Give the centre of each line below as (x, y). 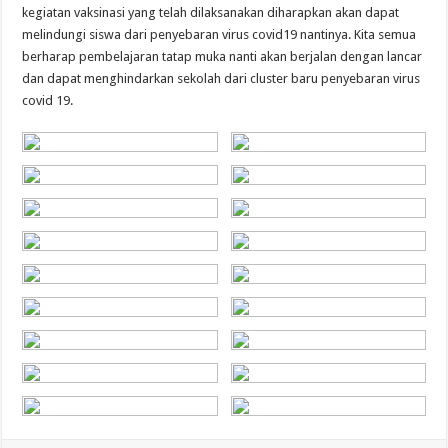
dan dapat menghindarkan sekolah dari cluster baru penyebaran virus (221, 79)
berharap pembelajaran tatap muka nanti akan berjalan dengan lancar (222, 57)
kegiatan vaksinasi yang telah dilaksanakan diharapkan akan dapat (211, 13)
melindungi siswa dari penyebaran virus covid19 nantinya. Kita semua (219, 35)
